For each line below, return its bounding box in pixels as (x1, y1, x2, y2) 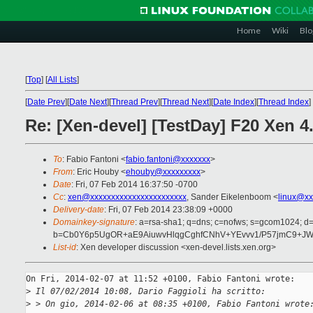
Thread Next (162, 97, 209, 107)
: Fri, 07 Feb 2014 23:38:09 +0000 (104, 205, 233, 215)
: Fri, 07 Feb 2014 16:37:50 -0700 (71, 180, 198, 190)
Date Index (213, 97, 254, 107)
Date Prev (27, 97, 65, 107)
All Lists (48, 75, 77, 85)
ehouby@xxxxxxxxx (126, 167, 201, 177)
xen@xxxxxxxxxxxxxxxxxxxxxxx (68, 192, 187, 203)
